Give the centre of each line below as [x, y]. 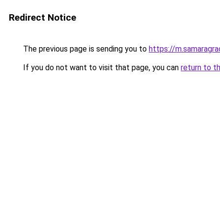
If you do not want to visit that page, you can [101, 68]
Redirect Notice [42, 17]
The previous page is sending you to [85, 49]
